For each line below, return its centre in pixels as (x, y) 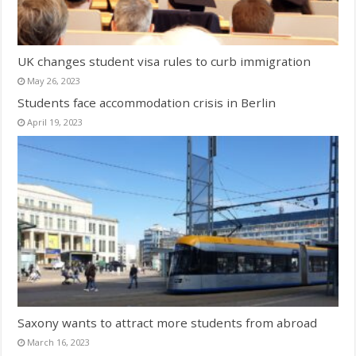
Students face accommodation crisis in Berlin (147, 103)
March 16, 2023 (59, 342)
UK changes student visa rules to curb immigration (164, 62)
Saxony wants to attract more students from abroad (168, 323)
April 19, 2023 (55, 122)
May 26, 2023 (54, 81)
